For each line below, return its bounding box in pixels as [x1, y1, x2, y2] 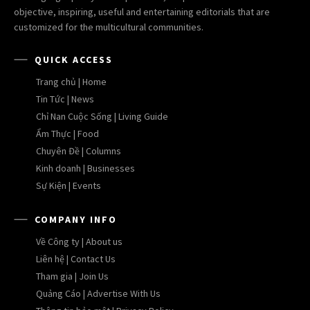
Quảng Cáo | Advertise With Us [36, 287, 161, 300]
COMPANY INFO [35, 213, 117, 226]
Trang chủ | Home [36, 75, 107, 89]
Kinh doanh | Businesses [36, 162, 135, 175]
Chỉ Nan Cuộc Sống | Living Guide [36, 110, 168, 123]
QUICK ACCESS [35, 53, 113, 66]
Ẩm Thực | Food [36, 127, 99, 140]
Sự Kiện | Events [36, 179, 101, 192]
